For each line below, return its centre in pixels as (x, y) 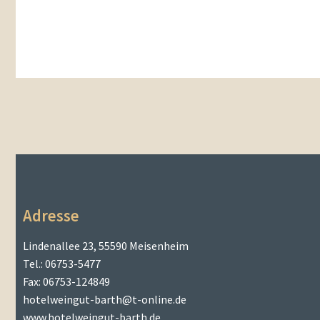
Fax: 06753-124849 (66, 282)
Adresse (51, 216)
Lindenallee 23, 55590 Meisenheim (106, 246)
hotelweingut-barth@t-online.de (105, 300)
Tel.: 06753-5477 (62, 264)
